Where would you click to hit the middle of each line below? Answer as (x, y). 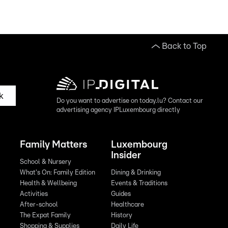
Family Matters (54, 145)
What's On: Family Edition (58, 173)
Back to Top (184, 46)
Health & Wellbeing (49, 184)
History (121, 216)
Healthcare (127, 205)
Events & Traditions (139, 184)
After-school (39, 205)
